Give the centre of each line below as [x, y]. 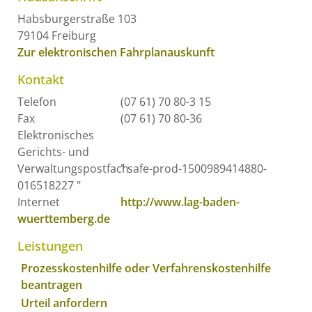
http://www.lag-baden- [180, 202]
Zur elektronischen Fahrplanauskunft [116, 52]
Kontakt [41, 79]
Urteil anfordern [64, 303]
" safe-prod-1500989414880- [194, 168]
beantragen [51, 285]
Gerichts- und [53, 151]
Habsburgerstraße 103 [77, 18]
